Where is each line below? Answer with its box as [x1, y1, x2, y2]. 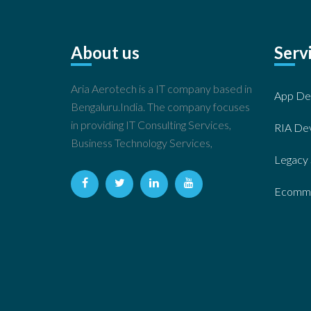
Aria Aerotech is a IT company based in [71, 82, 252, 95]
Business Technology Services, [71, 136, 212, 149]
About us [71, 42, 140, 62]
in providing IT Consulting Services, [71, 118, 231, 131]
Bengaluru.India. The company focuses [71, 100, 250, 113]
